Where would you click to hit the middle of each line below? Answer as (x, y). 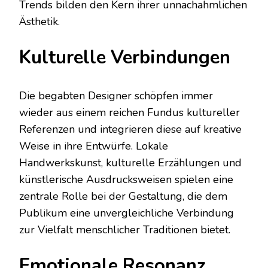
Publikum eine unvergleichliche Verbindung (127, 213)
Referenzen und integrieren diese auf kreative (130, 130)
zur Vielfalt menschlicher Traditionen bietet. (125, 230)
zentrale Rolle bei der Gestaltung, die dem (123, 197)
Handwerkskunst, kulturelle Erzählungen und (130, 163)
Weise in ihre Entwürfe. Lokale (94, 146)
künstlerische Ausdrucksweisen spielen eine (126, 180)
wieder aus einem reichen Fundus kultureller (130, 113)
